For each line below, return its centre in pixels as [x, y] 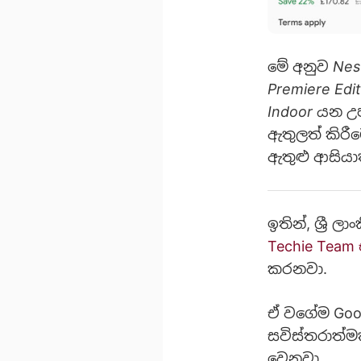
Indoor [290, 111]
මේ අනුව [300, 66]
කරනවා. [297, 268]
